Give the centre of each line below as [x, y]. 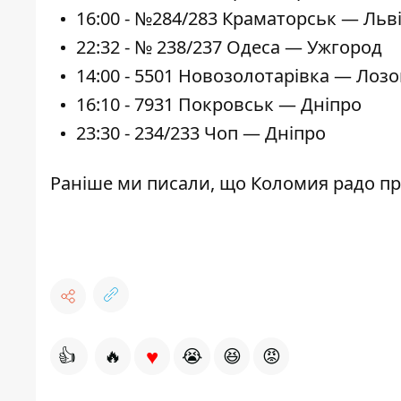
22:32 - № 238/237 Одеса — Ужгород [229, 47]
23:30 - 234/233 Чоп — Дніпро [201, 133]
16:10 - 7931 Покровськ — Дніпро [219, 105]
